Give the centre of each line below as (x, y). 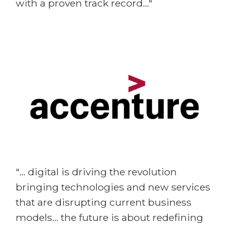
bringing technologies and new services (113, 187)
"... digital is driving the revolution (96, 172)
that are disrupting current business (104, 202)
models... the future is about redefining (109, 217)
